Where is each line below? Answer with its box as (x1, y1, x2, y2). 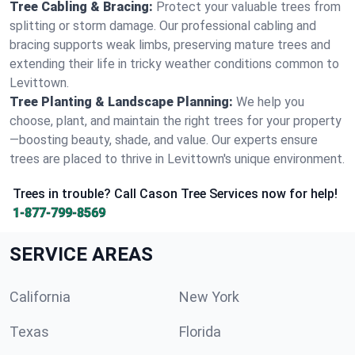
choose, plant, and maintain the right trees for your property (10, 113, 342, 128)
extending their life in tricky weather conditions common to (10, 56, 339, 71)
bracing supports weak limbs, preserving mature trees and (10, 37, 330, 52)
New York (179, 288, 239, 305)
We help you (236, 94, 304, 109)
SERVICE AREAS (10, 243, 153, 265)
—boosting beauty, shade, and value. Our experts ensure (10, 132, 318, 147)
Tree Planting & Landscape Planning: (10, 94, 233, 109)
